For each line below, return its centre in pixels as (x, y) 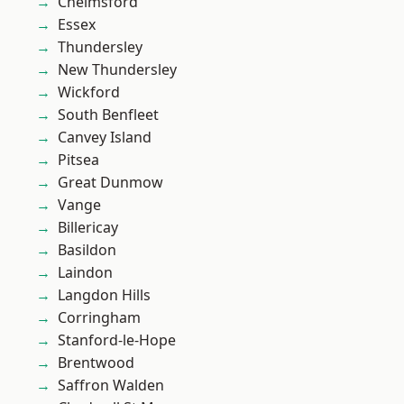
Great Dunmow (110, 182)
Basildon (87, 250)
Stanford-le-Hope (117, 340)
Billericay (88, 227)
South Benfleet (108, 115)
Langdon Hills (104, 295)
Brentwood (96, 363)
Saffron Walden (111, 385)
